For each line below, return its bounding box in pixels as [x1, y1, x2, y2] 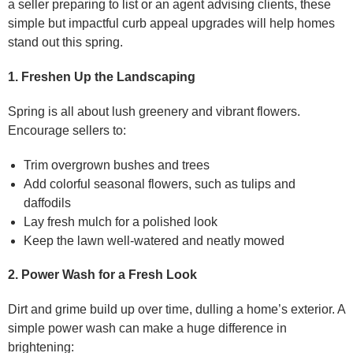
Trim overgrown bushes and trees [24, 158, 210, 173]
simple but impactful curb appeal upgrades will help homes [8, 17, 335, 31]
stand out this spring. [8, 35, 123, 50]
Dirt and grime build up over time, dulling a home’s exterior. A [8, 303, 345, 317]
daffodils [24, 196, 71, 210]
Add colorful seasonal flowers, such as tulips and [24, 177, 295, 191]
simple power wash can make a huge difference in [8, 321, 287, 336]
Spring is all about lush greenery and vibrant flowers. [8, 105, 300, 119]
